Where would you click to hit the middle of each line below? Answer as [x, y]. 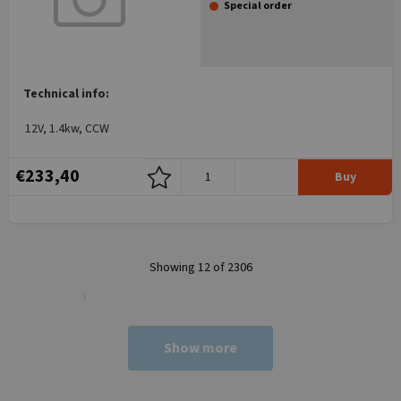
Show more [200, 348]
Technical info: [66, 94]
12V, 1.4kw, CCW [67, 129]
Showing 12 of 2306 [200, 268]
